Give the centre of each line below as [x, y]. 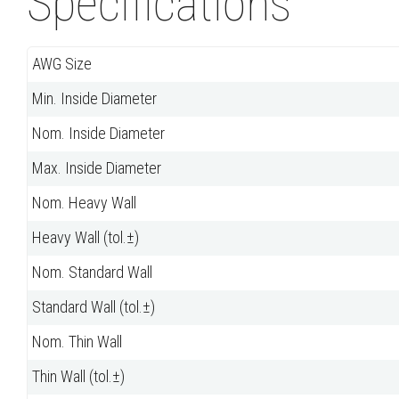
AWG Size [62, 64]
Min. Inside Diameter [94, 99]
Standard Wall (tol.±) [94, 307]
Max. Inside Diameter [97, 168]
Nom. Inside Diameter [98, 134]
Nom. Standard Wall [92, 273]
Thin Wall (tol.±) [78, 377]
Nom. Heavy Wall [84, 203]
